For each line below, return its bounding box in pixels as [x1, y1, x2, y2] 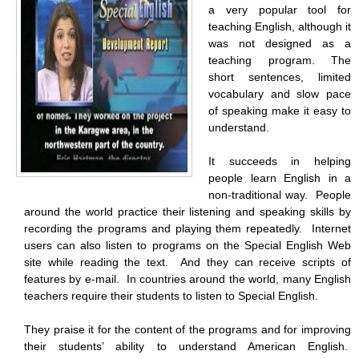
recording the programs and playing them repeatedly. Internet [24, 222, 351, 235]
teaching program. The [208, 54, 351, 67]
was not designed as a [208, 37, 351, 50]
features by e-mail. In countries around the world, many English [24, 272, 351, 285]
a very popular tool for [208, 3, 351, 16]
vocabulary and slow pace [208, 87, 351, 100]
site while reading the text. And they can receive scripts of [24, 256, 351, 268]
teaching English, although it [208, 20, 351, 33]
